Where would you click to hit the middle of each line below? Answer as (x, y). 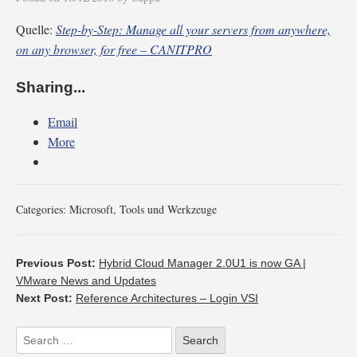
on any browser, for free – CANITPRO (114, 49)
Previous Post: (57, 263)
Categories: (43, 209)
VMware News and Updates (86, 280)
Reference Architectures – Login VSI (167, 298)
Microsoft (91, 209)
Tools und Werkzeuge (168, 209)
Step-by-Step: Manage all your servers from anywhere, (193, 29)
